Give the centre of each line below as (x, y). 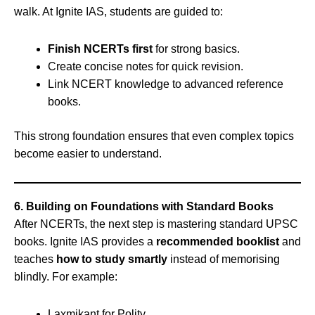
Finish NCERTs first (100, 49)
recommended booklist (218, 241)
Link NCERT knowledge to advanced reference (166, 84)
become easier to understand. (88, 153)
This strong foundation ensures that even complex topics (154, 136)
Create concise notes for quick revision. (146, 66)
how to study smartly (112, 259)
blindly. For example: (66, 276)
